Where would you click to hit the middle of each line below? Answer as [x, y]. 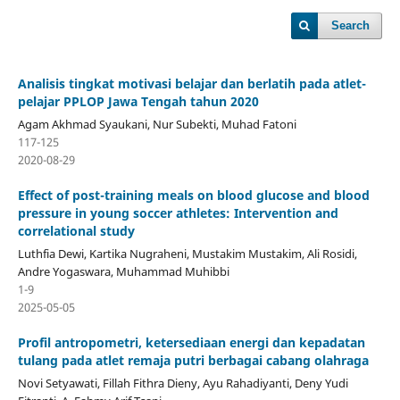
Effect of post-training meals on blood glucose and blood [193, 195]
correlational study [76, 230]
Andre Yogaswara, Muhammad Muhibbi [123, 271]
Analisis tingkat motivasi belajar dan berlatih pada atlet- [192, 83]
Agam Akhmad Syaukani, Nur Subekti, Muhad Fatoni [157, 124]
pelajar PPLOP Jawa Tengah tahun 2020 [138, 101]
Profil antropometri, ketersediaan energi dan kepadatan [191, 342]
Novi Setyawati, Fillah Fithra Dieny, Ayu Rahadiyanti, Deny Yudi [183, 383]
